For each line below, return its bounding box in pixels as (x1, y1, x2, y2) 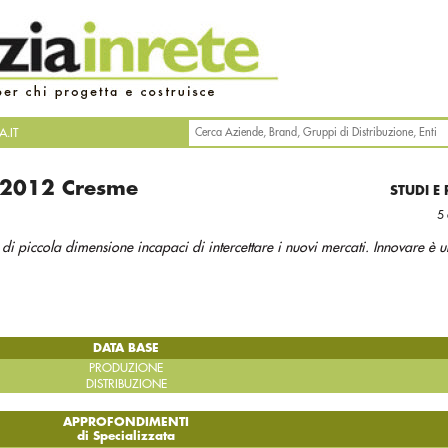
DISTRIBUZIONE (85, 378, 167, 390)
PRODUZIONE (89, 362, 164, 374)
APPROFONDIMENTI (63, 416, 190, 428)
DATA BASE (93, 342, 160, 354)
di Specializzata (77, 430, 176, 442)
